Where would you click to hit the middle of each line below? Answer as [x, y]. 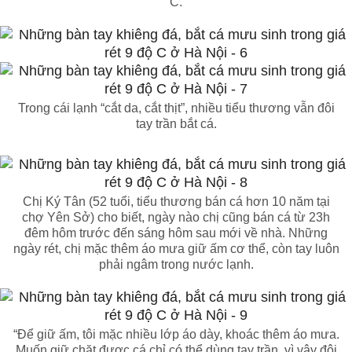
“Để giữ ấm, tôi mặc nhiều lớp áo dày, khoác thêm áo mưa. [176, 335]
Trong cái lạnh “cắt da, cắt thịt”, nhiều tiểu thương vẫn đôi [176, 108]
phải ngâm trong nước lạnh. [176, 265]
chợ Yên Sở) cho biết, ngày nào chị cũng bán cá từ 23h [176, 218]
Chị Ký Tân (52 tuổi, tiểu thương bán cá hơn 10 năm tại [176, 202]
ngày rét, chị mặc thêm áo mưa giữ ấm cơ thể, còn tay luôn [176, 249]
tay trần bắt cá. [176, 124]
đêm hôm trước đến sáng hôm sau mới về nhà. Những [176, 233]
